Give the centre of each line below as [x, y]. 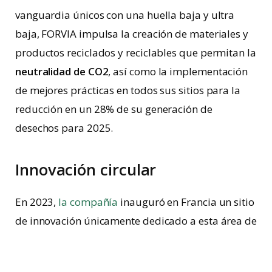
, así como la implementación [178, 71]
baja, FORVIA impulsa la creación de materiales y [132, 33]
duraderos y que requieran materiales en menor [131, 259]
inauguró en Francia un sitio [186, 202]
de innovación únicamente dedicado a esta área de [136, 221]
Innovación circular [86, 170]
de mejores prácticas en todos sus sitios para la [128, 90]
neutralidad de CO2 [62, 71]
